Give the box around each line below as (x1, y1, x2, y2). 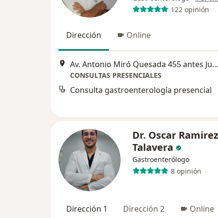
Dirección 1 (66, 203, 108, 215)
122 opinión (170, 4, 209, 14)
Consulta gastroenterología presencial (70, 84, 212, 95)
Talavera (132, 141, 173, 154)
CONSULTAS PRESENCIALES (70, 70, 162, 80)
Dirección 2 (123, 203, 164, 215)
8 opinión (170, 166, 201, 176)
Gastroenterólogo (132, 155, 189, 164)
